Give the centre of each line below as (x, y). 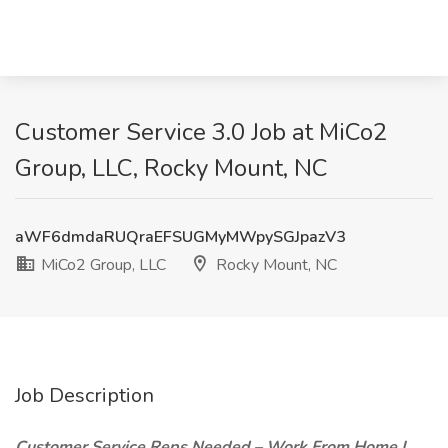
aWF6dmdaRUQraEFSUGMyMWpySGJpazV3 (180, 237)
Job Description (84, 395)
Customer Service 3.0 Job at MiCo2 (201, 132)
